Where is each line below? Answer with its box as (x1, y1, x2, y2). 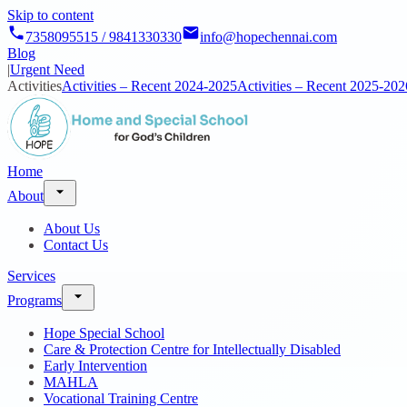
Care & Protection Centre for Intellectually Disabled (44, 342, 341, 357)
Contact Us (44, 237, 108, 253)
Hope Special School (44, 325, 164, 341)
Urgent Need (10, 62, 84, 77)
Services (7, 268, 55, 283)
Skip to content (7, 7, 94, 23)
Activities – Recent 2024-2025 (62, 78, 237, 94)
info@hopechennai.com (200, 29, 337, 45)
